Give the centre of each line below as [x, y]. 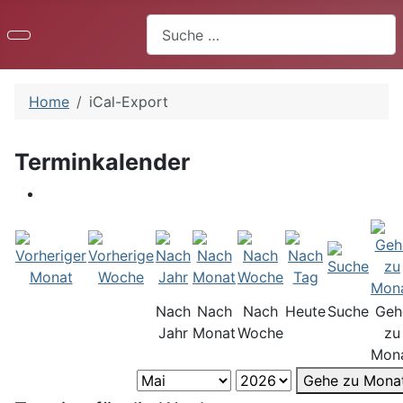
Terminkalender [102, 162]
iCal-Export [129, 102]
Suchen [170, 24]
